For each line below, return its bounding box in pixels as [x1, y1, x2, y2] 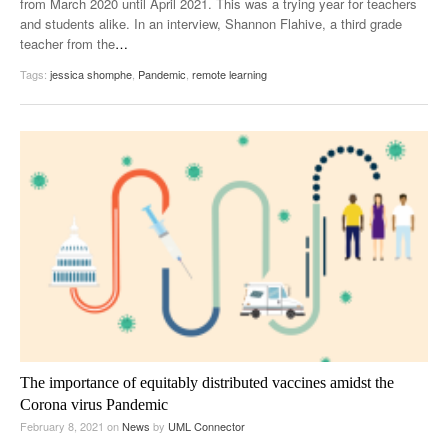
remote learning [192, 65, 267, 82]
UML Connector [168, 417, 245, 434]
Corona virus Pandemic [20, 395, 168, 413]
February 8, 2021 [20, 417, 107, 434]
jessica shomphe [50, 65, 132, 82]
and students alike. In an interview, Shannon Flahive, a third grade [20, 13, 402, 33]
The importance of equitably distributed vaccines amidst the [20, 373, 394, 391]
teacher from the [20, 33, 115, 53]
